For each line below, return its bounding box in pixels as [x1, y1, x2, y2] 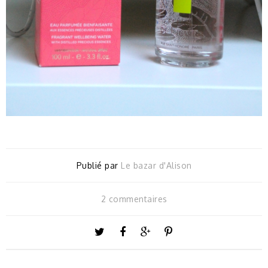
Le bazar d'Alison [121, 160, 192, 171]
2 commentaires [100, 194, 167, 205]
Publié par [76, 160, 121, 171]
